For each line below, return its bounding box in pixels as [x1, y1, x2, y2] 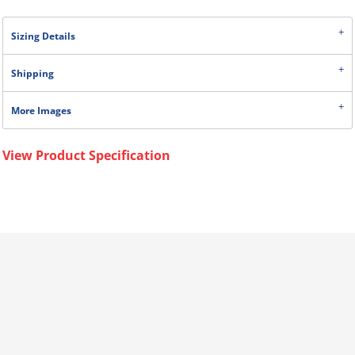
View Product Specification [2, 147, 170, 164]
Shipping [11, 67, 54, 80]
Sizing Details [11, 29, 75, 43]
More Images [11, 104, 71, 117]
